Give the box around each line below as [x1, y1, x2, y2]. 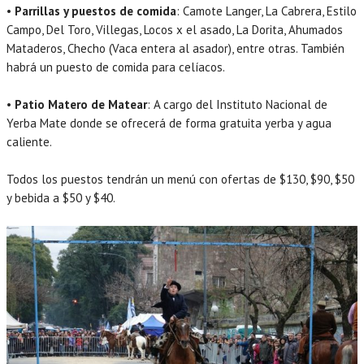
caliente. [6, 134, 52, 150]
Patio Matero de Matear [15, 97, 147, 113]
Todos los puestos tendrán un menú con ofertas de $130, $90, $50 [6, 171, 354, 188]
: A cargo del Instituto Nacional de [147, 97, 327, 113]
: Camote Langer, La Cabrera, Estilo [176, 3, 357, 19]
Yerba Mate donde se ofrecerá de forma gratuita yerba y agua [6, 115, 331, 132]
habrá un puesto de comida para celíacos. [6, 59, 225, 76]
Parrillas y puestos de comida [11, 3, 176, 19]
